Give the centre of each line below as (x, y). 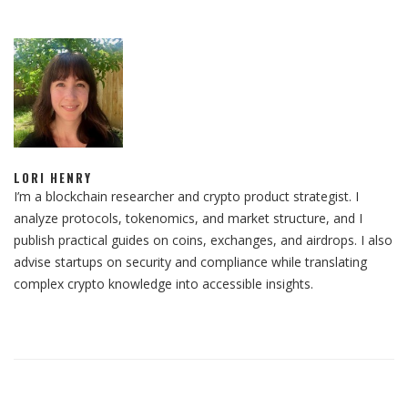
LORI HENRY (53, 178)
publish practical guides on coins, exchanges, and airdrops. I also (203, 240)
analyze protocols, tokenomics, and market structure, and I (188, 219)
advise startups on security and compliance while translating (190, 262)
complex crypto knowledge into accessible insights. (163, 284)
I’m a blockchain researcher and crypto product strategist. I (186, 197)
